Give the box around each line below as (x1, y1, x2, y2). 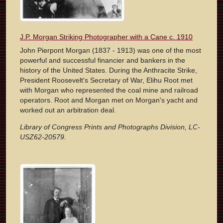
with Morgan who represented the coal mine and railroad (20, 86, 198, 95)
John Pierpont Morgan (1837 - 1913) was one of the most (20, 46, 201, 55)
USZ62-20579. (20, 133, 66, 141)
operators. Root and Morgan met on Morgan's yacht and (20, 96, 198, 105)
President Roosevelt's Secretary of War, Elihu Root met (20, 76, 193, 85)
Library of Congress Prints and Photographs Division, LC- (20, 123, 200, 131)
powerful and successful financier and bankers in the (20, 56, 185, 65)
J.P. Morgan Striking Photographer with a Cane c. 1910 (20, 33, 193, 41)
